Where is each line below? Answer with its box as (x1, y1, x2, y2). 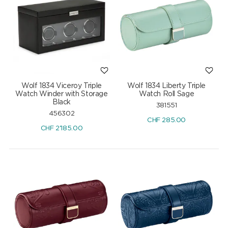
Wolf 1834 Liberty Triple (127, 82, 206, 90)
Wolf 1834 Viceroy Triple (21, 82, 102, 90)
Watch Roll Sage (138, 90, 194, 98)
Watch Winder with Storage (15, 90, 108, 98)
